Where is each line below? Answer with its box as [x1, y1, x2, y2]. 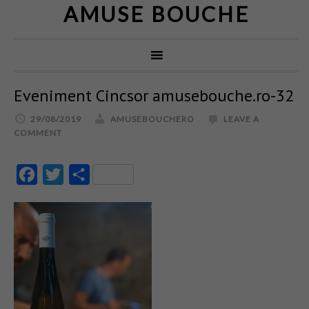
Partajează [90, 168, 140, 181]
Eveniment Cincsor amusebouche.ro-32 [14, 85, 294, 106]
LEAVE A [223, 114, 259, 124]
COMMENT [14, 128, 62, 138]
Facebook [37, 168, 82, 181]
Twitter [63, 168, 98, 181]
